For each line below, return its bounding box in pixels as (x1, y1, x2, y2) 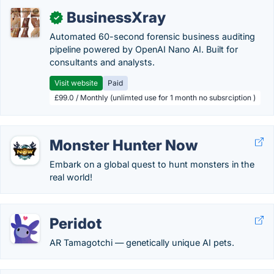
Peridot (50, 215, 102, 232)
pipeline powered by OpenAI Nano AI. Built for (50, 44, 238, 54)
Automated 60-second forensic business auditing (50, 31, 255, 42)
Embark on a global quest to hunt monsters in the (50, 159, 254, 169)
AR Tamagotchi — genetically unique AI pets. (50, 237, 234, 248)
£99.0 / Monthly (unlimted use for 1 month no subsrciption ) (54, 93, 256, 102)
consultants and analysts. (50, 57, 155, 67)
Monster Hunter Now (50, 136, 198, 154)
